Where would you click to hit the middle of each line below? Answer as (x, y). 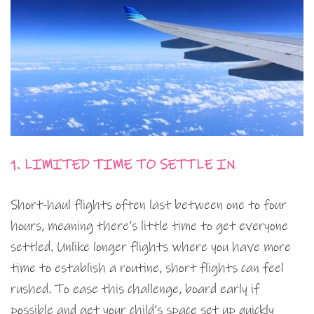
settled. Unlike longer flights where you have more (151, 247)
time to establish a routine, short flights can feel (147, 268)
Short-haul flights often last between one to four (149, 205)
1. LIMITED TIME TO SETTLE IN (123, 165)
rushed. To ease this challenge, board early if (135, 289)
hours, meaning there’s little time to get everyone (149, 226)
